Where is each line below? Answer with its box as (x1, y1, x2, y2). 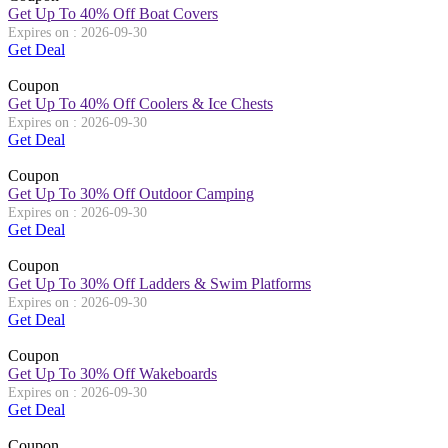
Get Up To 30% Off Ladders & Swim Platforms (8, 274, 311, 292)
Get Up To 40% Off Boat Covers (8, 4, 218, 22)
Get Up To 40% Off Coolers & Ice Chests (8, 94, 273, 112)
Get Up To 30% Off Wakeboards (8, 364, 217, 382)
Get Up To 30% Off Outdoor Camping (8, 184, 254, 202)
